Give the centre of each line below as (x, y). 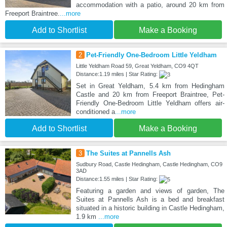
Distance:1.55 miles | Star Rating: (117, 179)
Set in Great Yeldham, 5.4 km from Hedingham (150, 86)
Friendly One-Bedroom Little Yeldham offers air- (150, 103)
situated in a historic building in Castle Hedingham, (150, 208)
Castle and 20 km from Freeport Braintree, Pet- (150, 95)
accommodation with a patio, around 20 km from (150, 5)
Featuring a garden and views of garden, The (150, 191)
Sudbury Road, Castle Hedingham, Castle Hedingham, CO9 (149, 164)
